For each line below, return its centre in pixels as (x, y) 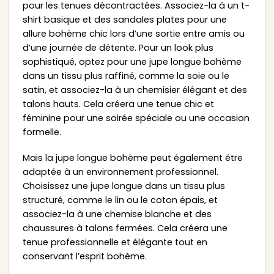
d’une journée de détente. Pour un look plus (118, 48)
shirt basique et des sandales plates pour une (124, 20)
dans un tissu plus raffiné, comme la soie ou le (126, 76)
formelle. (42, 132)
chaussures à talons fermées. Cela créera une (125, 228)
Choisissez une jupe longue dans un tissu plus (124, 186)
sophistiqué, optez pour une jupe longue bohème (132, 62)
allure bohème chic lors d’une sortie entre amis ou (133, 34)
